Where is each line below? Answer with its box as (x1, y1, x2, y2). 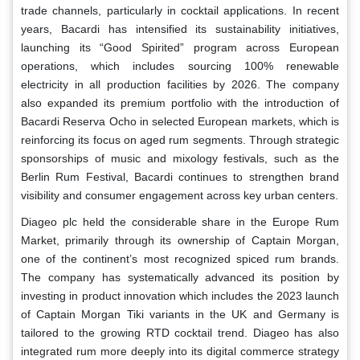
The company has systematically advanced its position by (21, 271, 339, 284)
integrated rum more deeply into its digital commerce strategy (21, 345, 339, 358)
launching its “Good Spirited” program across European (21, 41, 339, 55)
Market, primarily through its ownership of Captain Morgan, (21, 234, 339, 247)
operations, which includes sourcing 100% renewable (21, 59, 339, 73)
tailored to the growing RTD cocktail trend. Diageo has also (21, 326, 339, 340)
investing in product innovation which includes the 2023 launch (21, 289, 339, 303)
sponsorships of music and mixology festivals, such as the (21, 152, 339, 166)
